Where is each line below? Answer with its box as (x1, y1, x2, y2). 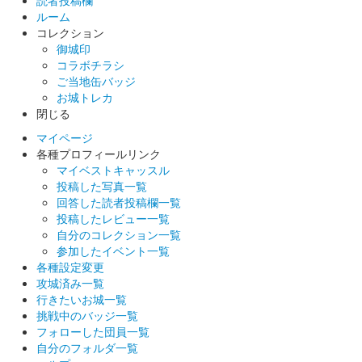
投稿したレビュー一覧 (57, 209, 170, 226)
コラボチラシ (57, 56, 124, 73)
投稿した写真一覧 (57, 177, 147, 194)
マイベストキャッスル (57, 161, 170, 178)
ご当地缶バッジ (57, 72, 136, 89)
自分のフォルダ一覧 (36, 339, 138, 356)
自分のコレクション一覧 (57, 225, 181, 242)
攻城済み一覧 (36, 274, 104, 291)
